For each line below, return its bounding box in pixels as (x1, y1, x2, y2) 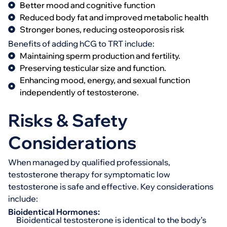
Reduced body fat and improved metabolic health (19, 12, 208, 22)
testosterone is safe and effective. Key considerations (8, 181, 213, 192)
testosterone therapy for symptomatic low (8, 169, 170, 179)
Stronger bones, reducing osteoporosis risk (19, 24, 184, 34)
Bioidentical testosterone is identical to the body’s (16, 215, 206, 225)
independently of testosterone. (19, 87, 139, 97)
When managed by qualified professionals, (8, 157, 170, 167)
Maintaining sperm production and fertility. (19, 51, 180, 61)
